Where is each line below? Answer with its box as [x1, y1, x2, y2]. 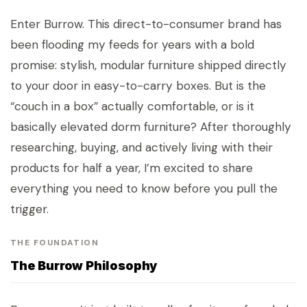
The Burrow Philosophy [10, 258, 158, 273]
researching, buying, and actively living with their [10, 140, 273, 156]
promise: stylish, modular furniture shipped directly [10, 58, 286, 73]
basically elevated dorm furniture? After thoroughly [10, 119, 291, 135]
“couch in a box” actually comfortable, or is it [10, 99, 254, 114]
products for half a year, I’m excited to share [10, 160, 253, 176]
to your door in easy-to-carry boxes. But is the [10, 78, 266, 94]
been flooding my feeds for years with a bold [10, 37, 254, 53]
